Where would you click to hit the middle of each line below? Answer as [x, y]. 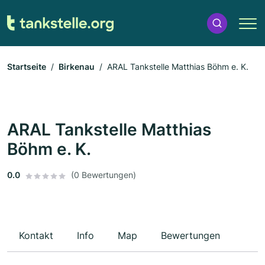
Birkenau [77, 67]
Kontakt [36, 236]
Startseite [27, 67]
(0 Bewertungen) [104, 175]
